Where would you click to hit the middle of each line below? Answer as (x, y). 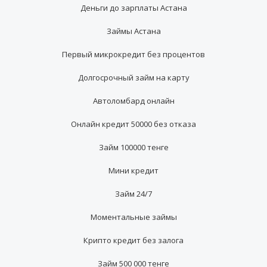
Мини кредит (133, 171)
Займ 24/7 (133, 194)
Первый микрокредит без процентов (133, 55)
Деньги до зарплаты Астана (133, 8)
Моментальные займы (133, 217)
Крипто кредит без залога (133, 240)
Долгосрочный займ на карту (133, 78)
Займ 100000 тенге (133, 148)
